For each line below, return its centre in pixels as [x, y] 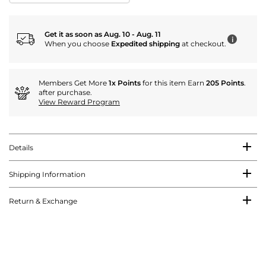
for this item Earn [173, 83]
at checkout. [203, 44]
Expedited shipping [145, 44]
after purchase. [65, 93]
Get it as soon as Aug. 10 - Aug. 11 [103, 34]
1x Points [125, 83]
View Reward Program [79, 102]
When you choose [78, 44]
